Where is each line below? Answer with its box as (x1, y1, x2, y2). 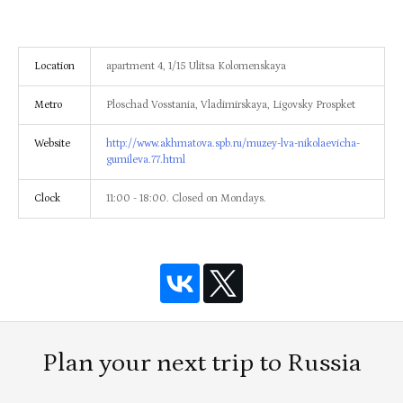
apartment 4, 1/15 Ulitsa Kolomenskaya (106, 60, 286, 72)
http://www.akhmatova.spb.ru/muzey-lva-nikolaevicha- (106, 138, 360, 149)
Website (34, 138, 70, 149)
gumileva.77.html (106, 154, 185, 166)
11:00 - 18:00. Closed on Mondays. (106, 193, 266, 204)
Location (34, 60, 75, 72)
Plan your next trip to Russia (41, 348, 362, 378)
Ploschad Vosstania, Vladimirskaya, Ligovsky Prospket (106, 99, 355, 111)
